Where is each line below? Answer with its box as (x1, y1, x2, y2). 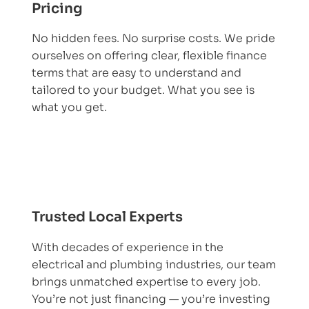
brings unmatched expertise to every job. (31, 274, 261, 289)
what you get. (31, 100, 107, 115)
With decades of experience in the (31, 239, 223, 255)
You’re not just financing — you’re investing (31, 291, 270, 306)
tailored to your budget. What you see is (31, 83, 255, 98)
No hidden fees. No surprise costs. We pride (31, 31, 275, 46)
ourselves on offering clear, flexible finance (31, 48, 267, 63)
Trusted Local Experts (31, 208, 183, 226)
